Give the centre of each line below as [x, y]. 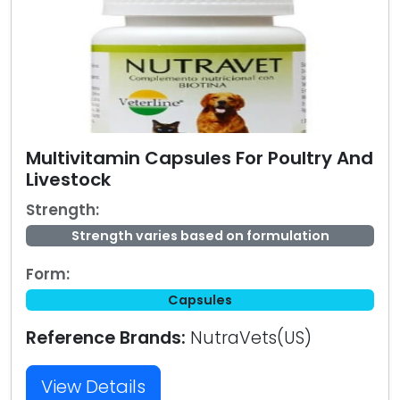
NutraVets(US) [249, 338]
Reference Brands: [106, 338]
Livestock [68, 179]
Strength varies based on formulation [200, 236]
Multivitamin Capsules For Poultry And [200, 158]
